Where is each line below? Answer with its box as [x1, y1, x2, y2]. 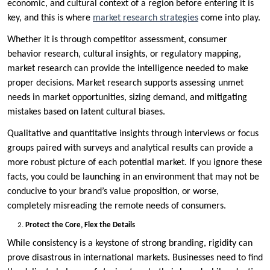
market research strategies [93, 13, 198, 23]
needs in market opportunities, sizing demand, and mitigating [7, 92, 247, 102]
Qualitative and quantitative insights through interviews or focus [7, 128, 259, 139]
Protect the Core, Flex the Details [25, 221, 135, 229]
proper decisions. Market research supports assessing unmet [7, 78, 243, 88]
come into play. [198, 13, 263, 23]
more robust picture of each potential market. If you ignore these [7, 157, 262, 168]
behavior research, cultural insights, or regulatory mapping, [7, 49, 241, 59]
